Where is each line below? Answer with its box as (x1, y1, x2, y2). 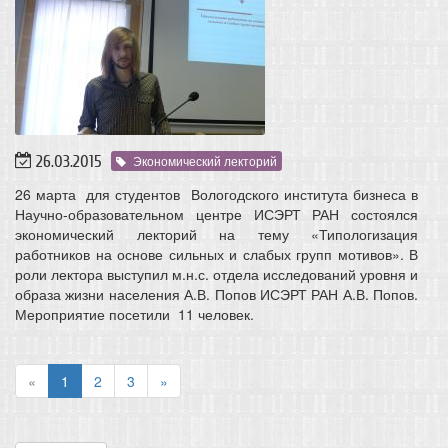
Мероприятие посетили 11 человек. (15, 303, 254, 324)
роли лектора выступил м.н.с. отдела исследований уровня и (15, 263, 418, 284)
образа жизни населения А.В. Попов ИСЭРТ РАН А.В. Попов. (15, 283, 418, 304)
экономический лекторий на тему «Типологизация (15, 223, 418, 244)
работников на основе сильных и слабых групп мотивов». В (15, 243, 418, 264)
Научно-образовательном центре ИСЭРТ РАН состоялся (15, 203, 418, 224)
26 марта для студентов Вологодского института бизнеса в (15, 183, 418, 204)
